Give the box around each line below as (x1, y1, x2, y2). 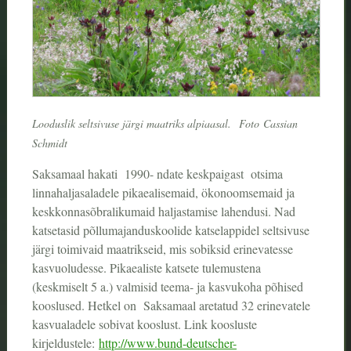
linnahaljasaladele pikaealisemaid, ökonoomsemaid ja (31, 184, 295, 201)
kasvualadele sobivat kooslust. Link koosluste (31, 316, 257, 333)
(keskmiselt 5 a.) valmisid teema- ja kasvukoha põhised (31, 278, 303, 295)
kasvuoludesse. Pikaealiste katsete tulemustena (31, 259, 261, 277)
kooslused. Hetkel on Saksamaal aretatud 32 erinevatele (31, 297, 310, 314)
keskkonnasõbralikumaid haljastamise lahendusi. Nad (31, 203, 295, 220)
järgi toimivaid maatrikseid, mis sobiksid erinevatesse (31, 241, 293, 258)
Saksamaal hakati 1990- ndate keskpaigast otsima (31, 165, 283, 183)
